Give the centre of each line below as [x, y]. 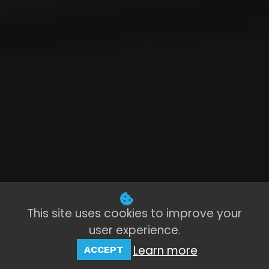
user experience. [134, 230]
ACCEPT [104, 249]
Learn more [165, 251]
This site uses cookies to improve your [134, 213]
